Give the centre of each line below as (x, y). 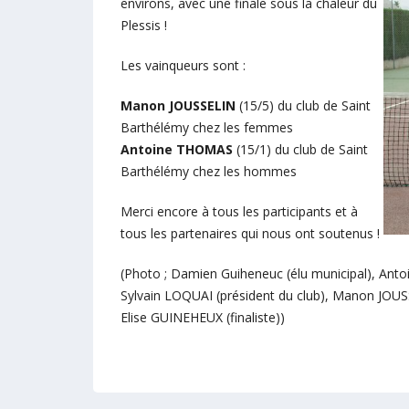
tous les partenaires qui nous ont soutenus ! (250, 233)
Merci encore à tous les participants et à (239, 211)
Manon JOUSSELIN (178, 105)
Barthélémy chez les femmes (207, 127)
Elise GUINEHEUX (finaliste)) (203, 317)
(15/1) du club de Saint (300, 149)
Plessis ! (144, 25)
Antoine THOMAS (177, 149)
